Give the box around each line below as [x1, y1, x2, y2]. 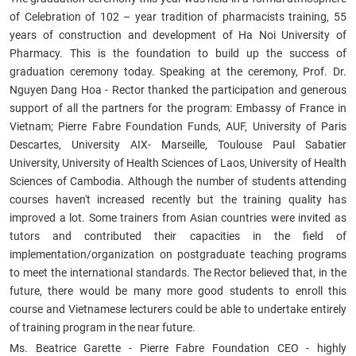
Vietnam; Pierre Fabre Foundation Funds [10, 119, 219, 133]
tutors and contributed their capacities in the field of [10, 229, 346, 242]
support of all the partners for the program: [10, 101, 232, 114]
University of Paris [252, 119, 346, 133]
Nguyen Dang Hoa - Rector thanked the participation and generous [10, 83, 346, 96]
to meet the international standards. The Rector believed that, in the [10, 265, 346, 279]
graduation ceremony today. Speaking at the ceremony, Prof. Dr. [10, 64, 346, 78]
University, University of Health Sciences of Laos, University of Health [10, 156, 346, 169]
